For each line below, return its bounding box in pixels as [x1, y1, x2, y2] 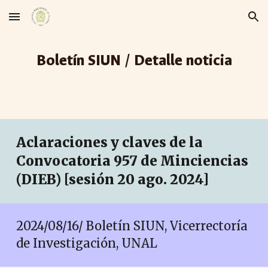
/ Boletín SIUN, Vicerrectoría [78, 218, 248, 233]
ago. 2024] [135, 171, 209, 188]
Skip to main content [10, 17, 95, 28]
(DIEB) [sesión [16, 171, 118, 188]
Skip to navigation [184, 17, 258, 28]
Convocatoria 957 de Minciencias [16, 153, 249, 169]
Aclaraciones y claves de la [16, 134, 203, 151]
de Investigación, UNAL [16, 236, 158, 251]
